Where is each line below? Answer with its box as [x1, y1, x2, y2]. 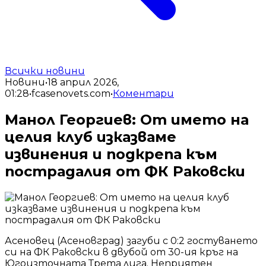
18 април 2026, [47, 77, 119, 88]
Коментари [113, 88, 174, 99]
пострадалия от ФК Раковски [5, 162, 245, 180]
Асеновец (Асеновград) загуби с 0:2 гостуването [5, 235, 258, 246]
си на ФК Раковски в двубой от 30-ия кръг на [5, 246, 238, 258]
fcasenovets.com [31, 88, 110, 99]
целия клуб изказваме [5, 128, 176, 145]
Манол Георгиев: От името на [5, 110, 249, 128]
